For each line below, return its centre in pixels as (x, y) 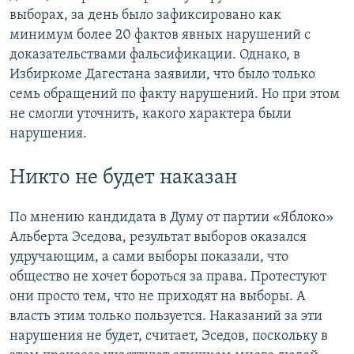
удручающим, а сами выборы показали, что (149, 257)
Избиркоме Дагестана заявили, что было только (162, 74)
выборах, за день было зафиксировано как (145, 15)
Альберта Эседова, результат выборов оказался (158, 237)
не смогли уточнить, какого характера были (151, 114)
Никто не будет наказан (123, 178)
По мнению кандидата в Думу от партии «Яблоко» (171, 217)
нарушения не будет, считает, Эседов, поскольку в (169, 336)
